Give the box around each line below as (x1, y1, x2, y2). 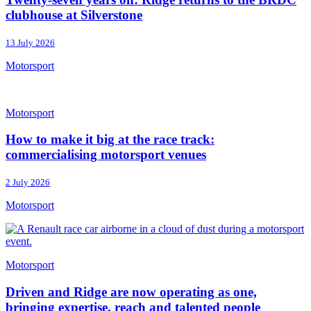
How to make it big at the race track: (6, 132, 215, 147)
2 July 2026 (6, 177, 50, 188)
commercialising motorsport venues (6, 147, 206, 162)
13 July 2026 (6, 37, 55, 48)
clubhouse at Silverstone (6, 7, 142, 22)
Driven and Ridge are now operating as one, (6, 284, 257, 299)
